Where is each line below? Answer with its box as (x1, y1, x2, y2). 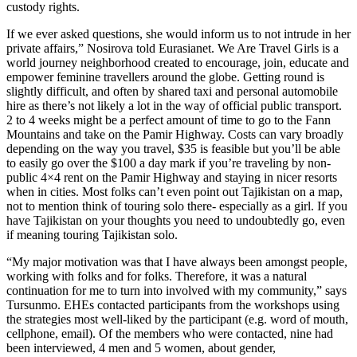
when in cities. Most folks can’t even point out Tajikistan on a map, (6, 185, 343, 199)
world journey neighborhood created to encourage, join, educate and (6, 56, 349, 70)
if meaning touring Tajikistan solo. (6, 228, 178, 242)
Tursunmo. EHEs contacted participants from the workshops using (6, 298, 339, 312)
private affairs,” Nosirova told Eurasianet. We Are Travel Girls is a (6, 41, 339, 56)
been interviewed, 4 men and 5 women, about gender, (6, 341, 276, 355)
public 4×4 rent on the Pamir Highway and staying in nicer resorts (6, 171, 337, 185)
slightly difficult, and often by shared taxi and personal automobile (6, 84, 338, 99)
